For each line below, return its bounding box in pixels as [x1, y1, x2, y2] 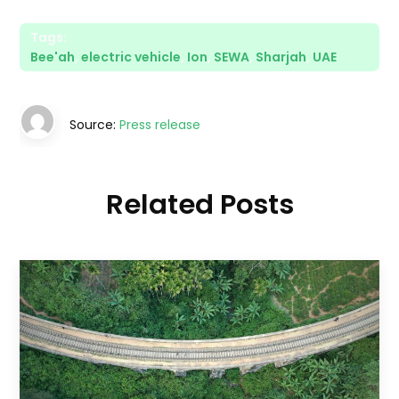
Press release [119, 115, 201, 134]
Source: [69, 115, 120, 134]
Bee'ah [30, 47, 76, 66]
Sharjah [256, 47, 307, 66]
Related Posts [105, 184, 294, 224]
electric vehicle [81, 47, 182, 66]
